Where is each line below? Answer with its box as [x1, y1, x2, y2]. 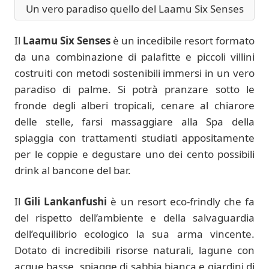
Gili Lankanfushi [24, 195, 107, 209]
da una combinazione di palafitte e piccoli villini [14, 49, 255, 64]
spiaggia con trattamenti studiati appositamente [14, 130, 255, 145]
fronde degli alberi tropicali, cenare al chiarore [14, 98, 255, 112]
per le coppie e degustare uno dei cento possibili [14, 147, 255, 161]
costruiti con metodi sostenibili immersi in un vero [14, 65, 255, 80]
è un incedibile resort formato [110, 33, 255, 47]
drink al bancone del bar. [14, 163, 131, 177]
